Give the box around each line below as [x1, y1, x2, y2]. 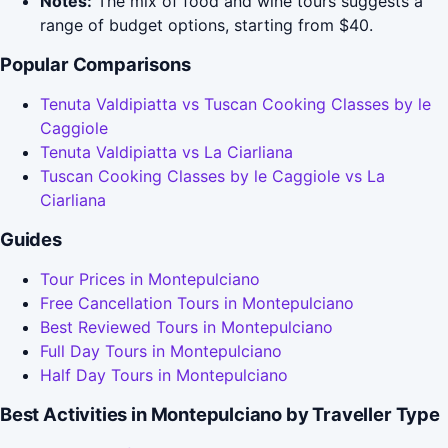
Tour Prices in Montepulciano [40, 269, 260, 290]
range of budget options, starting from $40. [40, 15, 373, 36]
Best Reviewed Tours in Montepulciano [40, 317, 333, 338]
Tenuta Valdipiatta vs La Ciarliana [40, 142, 293, 163]
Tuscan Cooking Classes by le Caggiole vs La [40, 166, 385, 187]
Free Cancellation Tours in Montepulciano [40, 293, 354, 314]
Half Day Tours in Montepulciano [40, 365, 288, 386]
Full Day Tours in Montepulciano [40, 341, 282, 362]
